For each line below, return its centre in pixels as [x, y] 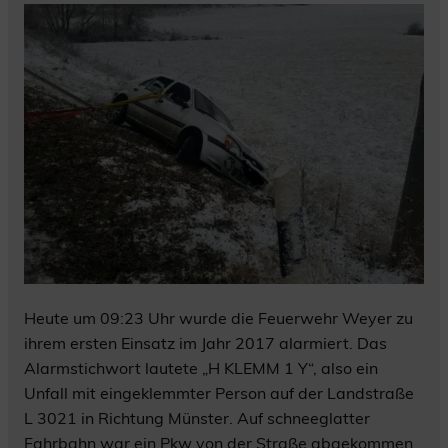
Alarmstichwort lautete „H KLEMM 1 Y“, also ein [201, 368]
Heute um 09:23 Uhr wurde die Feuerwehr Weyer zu [218, 318]
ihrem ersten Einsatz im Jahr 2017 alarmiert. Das [205, 343]
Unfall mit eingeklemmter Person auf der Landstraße [219, 393]
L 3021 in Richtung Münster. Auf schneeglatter [197, 418]
